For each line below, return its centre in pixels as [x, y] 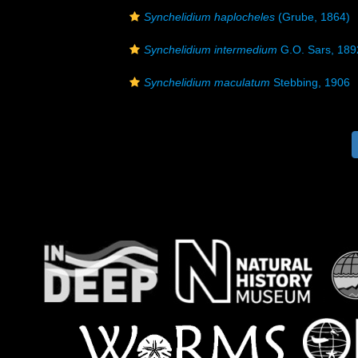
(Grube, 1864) [312, 17]
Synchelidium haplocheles [209, 17]
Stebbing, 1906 [310, 82]
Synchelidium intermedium [211, 50]
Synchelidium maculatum [207, 82]
